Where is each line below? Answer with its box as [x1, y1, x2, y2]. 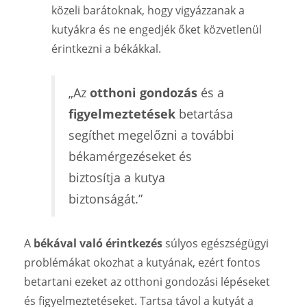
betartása [175, 105, 233, 122]
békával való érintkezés [34, 235, 162, 251]
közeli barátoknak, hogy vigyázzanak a [51, 2, 245, 18]
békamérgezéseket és [69, 147, 192, 164]
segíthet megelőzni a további [69, 126, 234, 143]
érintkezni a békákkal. [51, 40, 161, 56]
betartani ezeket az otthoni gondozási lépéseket [24, 273, 270, 289]
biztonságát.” [69, 190, 143, 207]
